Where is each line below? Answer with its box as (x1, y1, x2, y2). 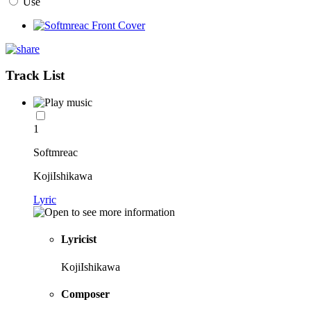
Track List (6, 68, 65, 83)
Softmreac (33, 146, 78, 159)
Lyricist (61, 233, 96, 246)
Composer (61, 287, 110, 300)
